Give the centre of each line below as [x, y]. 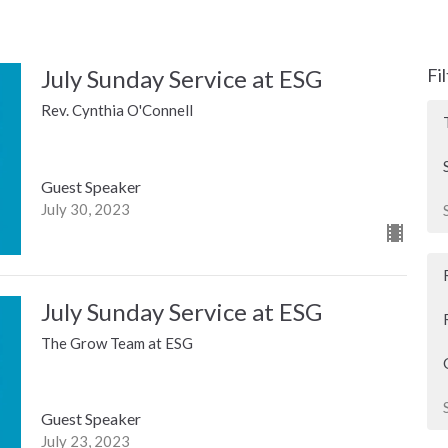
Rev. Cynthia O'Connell [116, 110]
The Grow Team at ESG [116, 342]
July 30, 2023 [85, 208]
